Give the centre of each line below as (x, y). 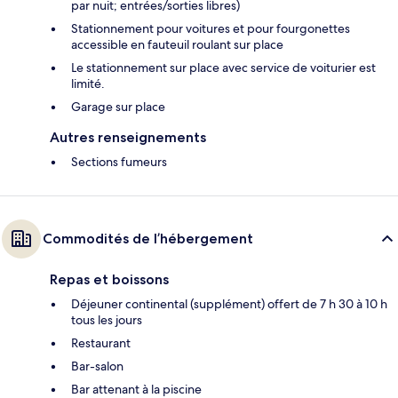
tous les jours (107, 320)
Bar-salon (97, 366)
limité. (88, 84)
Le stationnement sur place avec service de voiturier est (223, 68)
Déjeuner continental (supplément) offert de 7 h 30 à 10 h (229, 304)
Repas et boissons (109, 280)
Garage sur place (118, 107)
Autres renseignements (128, 138)
